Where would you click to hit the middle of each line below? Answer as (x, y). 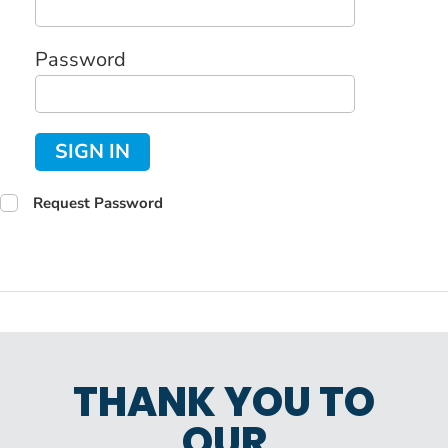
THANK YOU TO (224, 401)
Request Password (98, 203)
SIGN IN (92, 151)
